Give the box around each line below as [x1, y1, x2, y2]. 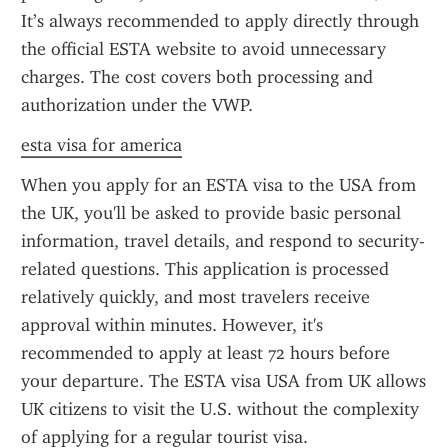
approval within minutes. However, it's [21, 314, 323, 336]
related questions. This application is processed [21, 258, 389, 280]
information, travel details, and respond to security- [21, 230, 425, 252]
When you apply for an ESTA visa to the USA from [21, 174, 416, 196]
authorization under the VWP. [21, 94, 253, 116]
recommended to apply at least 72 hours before [21, 342, 390, 364]
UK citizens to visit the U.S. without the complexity [21, 398, 419, 420]
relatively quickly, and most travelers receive [21, 286, 370, 308]
